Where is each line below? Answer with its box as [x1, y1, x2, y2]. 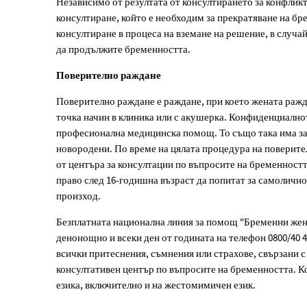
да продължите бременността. [56, 42, 191, 56]
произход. [56, 188, 101, 202]
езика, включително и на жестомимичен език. [56, 278, 256, 291]
